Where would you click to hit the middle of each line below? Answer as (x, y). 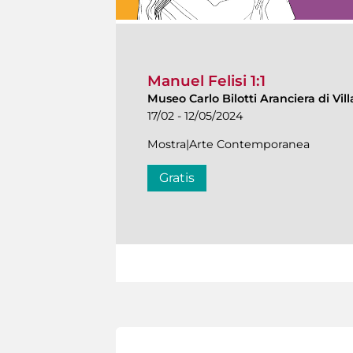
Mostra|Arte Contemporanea (229, 144)
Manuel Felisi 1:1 (206, 80)
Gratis (177, 177)
